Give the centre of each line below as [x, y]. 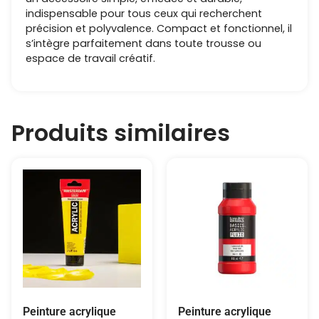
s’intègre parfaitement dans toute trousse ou [143, 44]
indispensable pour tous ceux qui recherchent [144, 14]
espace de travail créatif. [90, 59]
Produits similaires [121, 132]
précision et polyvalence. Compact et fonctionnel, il [159, 29]
